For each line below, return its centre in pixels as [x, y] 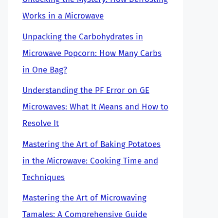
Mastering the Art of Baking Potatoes [91, 144]
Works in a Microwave [63, 16]
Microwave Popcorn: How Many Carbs [92, 53]
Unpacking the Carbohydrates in [83, 36]
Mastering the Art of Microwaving [84, 198]
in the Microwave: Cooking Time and [90, 161]
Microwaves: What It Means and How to [95, 107]
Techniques [44, 177]
